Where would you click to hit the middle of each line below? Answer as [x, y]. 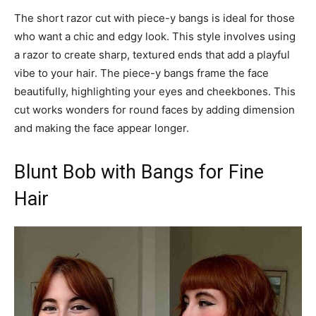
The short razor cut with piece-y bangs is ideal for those [154, 18]
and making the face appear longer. [102, 128]
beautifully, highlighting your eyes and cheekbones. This [155, 91]
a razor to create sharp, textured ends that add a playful [152, 54]
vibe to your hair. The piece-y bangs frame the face [141, 73]
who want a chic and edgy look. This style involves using [155, 36]
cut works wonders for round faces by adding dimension [154, 109]
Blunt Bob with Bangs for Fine [139, 172]
